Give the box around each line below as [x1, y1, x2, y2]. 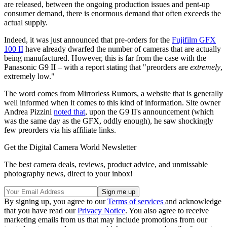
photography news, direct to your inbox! [4, 169, 133, 178]
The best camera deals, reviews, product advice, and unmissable [4, 160, 208, 169]
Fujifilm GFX [172, 35, 216, 45]
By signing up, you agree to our [4, 197, 107, 206]
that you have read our [4, 206, 78, 215]
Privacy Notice [78, 206, 125, 215]
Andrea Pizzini [4, 107, 54, 117]
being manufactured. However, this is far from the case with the [4, 54, 206, 63]
